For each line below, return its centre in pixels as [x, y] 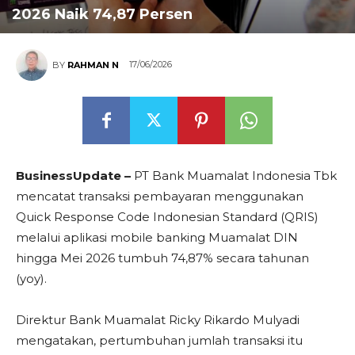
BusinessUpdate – [73, 176]
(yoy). [31, 279]
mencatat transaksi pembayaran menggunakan [160, 196]
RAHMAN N [93, 65]
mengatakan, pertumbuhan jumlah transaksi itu [159, 340]
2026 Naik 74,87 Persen [102, 14]
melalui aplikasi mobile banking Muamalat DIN [157, 237]
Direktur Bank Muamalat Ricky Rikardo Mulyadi [158, 320]
